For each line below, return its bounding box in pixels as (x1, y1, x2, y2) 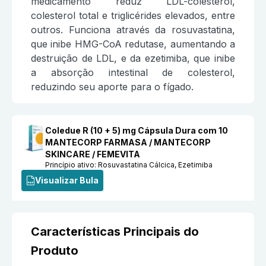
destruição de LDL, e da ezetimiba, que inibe (31, 52, 235, 65)
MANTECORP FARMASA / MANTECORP (45, 137, 211, 148)
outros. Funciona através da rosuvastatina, (31, 24, 235, 36)
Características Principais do (31, 224, 199, 239)
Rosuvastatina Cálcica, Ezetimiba (98, 160, 213, 170)
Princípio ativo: (45, 160, 99, 170)
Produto (31, 243, 78, 258)
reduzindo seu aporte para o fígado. (31, 81, 194, 93)
